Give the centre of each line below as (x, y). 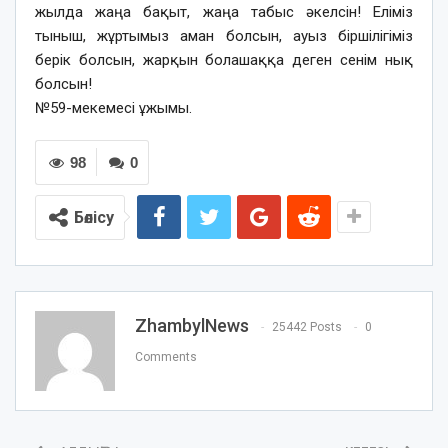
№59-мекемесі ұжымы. (113, 107)
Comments (166, 357)
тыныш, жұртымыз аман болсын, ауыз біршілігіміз (224, 35)
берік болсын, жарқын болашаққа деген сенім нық (224, 59)
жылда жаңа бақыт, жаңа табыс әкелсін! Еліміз (224, 11)
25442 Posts (307, 327)
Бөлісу (94, 217)
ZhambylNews (192, 325)
